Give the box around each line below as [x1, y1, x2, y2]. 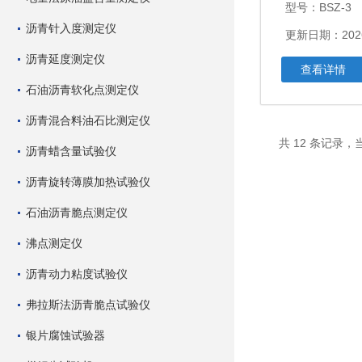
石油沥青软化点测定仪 [26, 83, 139, 96]
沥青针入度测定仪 [26, 22, 116, 35]
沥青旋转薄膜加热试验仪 [26, 175, 150, 188]
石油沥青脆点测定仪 [26, 206, 128, 219]
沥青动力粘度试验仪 [26, 267, 128, 280]
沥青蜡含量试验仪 [26, 145, 116, 158]
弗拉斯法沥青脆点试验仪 [26, 298, 150, 311]
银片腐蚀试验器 [26, 329, 105, 342]
